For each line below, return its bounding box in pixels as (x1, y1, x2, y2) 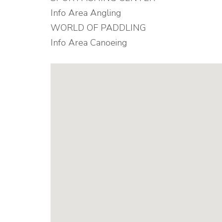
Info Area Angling (51, 7, 121, 19)
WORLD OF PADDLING (51, 22, 146, 34)
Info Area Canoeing (51, 37, 127, 49)
